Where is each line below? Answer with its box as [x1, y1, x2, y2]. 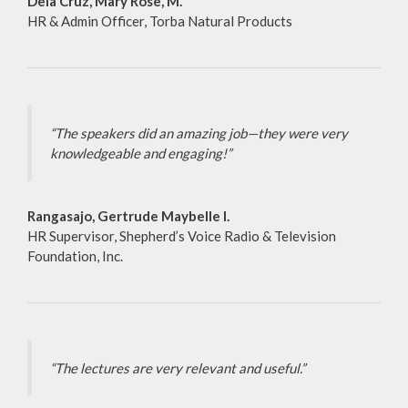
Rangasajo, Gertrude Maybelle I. [27, 208, 229, 225]
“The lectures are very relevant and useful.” [50, 360, 305, 377]
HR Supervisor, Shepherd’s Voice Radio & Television [27, 228, 336, 245]
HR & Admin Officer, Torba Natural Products [27, 13, 292, 30]
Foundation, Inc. [27, 248, 123, 265]
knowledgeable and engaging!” [50, 145, 231, 162]
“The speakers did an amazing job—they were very [50, 125, 348, 142]
